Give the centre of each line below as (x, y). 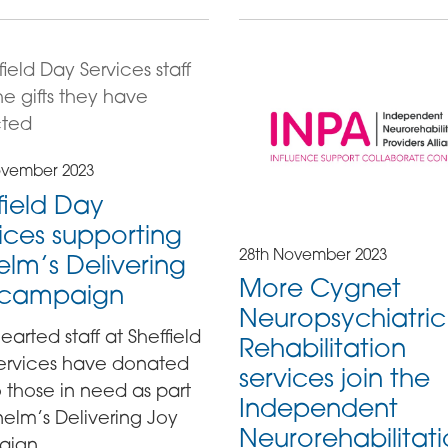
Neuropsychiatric (342, 318)
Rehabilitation (322, 348)
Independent (318, 408)
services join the (334, 378)
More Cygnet (319, 288)
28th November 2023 (312, 254)
